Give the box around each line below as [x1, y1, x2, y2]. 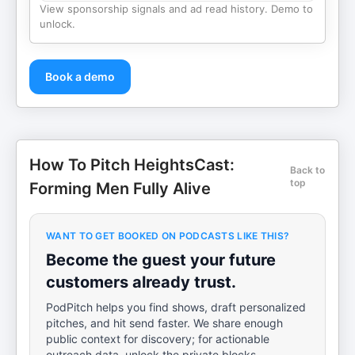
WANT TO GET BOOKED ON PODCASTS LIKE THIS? [46, 230, 290, 242]
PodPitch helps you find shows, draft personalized [46, 300, 306, 314]
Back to [290, 164, 326, 176]
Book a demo [45, 70, 115, 83]
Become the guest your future [46, 250, 276, 269]
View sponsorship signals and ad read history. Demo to [40, 2, 313, 15]
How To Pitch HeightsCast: [29, 155, 235, 174]
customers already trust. [46, 273, 236, 292]
